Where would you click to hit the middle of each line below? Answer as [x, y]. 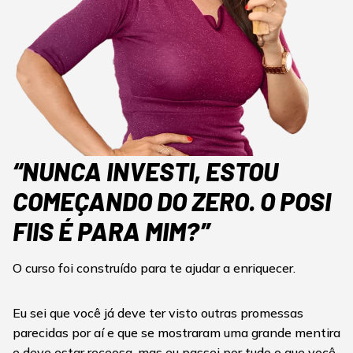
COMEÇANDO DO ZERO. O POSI [172, 201]
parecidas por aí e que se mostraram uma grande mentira [176, 333]
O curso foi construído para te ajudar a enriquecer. [154, 268]
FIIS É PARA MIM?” [111, 231]
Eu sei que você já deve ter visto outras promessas [158, 313]
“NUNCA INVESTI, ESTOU [145, 171]
